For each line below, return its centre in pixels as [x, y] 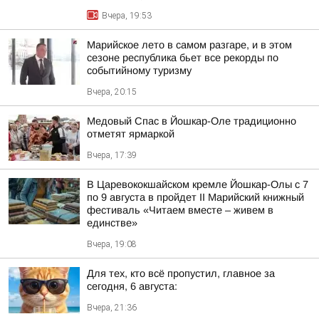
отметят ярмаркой [131, 134]
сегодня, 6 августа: [132, 286]
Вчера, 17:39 [112, 155]
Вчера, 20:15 [112, 92]
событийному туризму [139, 70]
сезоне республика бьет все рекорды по [183, 58]
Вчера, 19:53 [127, 16]
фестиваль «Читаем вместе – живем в [180, 210]
